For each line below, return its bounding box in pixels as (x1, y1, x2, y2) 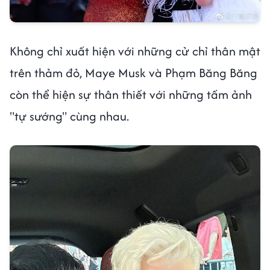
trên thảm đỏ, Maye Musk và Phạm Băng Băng (10, 63, 257, 81)
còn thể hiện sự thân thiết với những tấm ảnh (10, 85, 252, 103)
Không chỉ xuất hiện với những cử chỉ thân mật (10, 42, 260, 60)
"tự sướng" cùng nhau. (10, 107, 129, 125)
